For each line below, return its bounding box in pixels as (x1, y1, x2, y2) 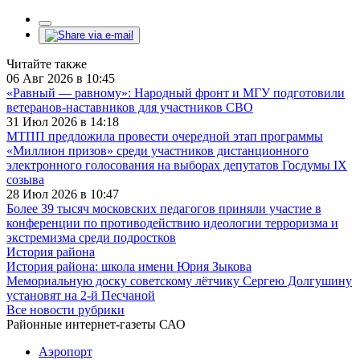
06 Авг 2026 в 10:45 (6, 71, 115, 85)
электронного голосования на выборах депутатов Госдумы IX (6, 157, 347, 172)
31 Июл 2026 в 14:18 (6, 114, 119, 129)
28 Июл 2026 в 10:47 (6, 186, 119, 201)
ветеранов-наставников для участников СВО (6, 100, 253, 114)
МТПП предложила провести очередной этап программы (6, 129, 323, 143)
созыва (6, 172, 44, 186)
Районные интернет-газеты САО (6, 317, 186, 331)
